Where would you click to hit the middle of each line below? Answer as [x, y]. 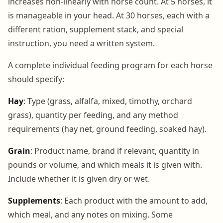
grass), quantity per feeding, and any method [93, 115]
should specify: [36, 79]
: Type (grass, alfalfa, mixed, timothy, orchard [108, 101]
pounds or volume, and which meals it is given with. [105, 165]
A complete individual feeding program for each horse [110, 65]
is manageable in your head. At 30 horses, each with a [109, 15]
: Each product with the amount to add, [134, 200]
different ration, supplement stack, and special [96, 29]
